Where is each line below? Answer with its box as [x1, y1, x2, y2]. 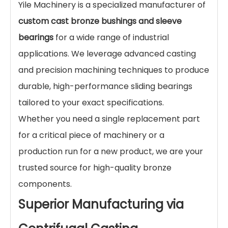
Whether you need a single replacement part [18, 113, 200, 125]
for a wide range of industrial [53, 32, 169, 43]
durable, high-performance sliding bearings [18, 80, 192, 92]
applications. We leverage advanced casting [18, 48, 196, 60]
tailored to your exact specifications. [18, 97, 164, 108]
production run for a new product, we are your [18, 146, 203, 157]
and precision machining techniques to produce [18, 64, 209, 76]
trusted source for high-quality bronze [18, 162, 172, 174]
